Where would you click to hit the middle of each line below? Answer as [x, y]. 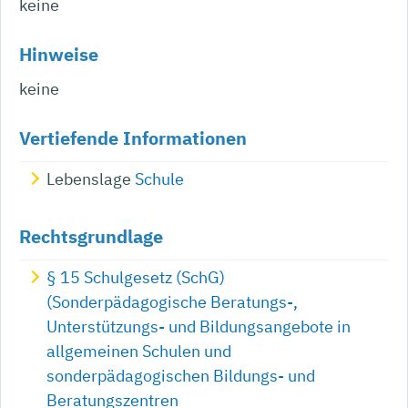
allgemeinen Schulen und [139, 351]
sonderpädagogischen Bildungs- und [181, 375]
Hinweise [59, 54]
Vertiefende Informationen [133, 138]
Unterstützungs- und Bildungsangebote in [199, 326]
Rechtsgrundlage [91, 236]
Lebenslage [91, 178]
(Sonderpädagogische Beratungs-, [172, 301]
